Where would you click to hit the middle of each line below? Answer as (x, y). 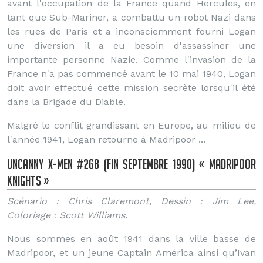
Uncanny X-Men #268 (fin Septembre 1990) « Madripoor (131, 164)
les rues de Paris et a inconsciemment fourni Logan (131, 31)
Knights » (28, 181)
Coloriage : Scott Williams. (67, 215)
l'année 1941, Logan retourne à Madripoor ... (106, 139)
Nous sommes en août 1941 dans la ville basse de (131, 239)
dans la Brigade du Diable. (66, 102)
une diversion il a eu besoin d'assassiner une (131, 45)
